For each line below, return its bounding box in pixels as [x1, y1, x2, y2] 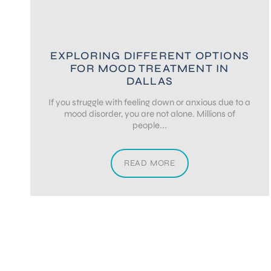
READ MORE [123, 158, 175, 169]
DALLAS [126, 74, 173, 88]
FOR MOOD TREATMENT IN [70, 62, 229, 75]
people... [132, 120, 167, 131]
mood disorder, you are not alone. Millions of [64, 108, 235, 119]
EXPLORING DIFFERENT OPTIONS [50, 49, 250, 62]
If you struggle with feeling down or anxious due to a [48, 97, 251, 108]
